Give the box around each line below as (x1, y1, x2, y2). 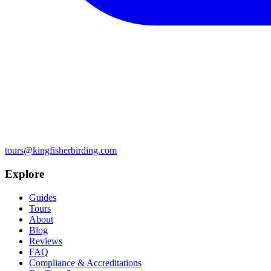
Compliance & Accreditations (29, 257, 142, 268)
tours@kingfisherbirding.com (5, 145, 117, 156)
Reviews (29, 235, 62, 246)
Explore (5, 168, 44, 181)
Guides (29, 192, 56, 203)
